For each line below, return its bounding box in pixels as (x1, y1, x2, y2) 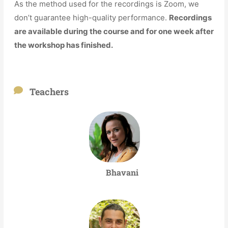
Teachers (30, 85, 69, 98)
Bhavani (105, 167, 138, 178)
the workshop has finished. (14, 40, 113, 50)
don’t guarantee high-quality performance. (14, 13, 169, 23)
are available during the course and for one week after (14, 26, 214, 37)
